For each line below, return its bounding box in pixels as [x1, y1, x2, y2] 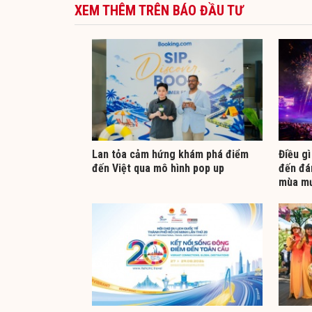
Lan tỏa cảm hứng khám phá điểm [92, 148, 249, 162]
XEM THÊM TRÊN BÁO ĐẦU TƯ [75, 1, 244, 19]
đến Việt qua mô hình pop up [92, 162, 224, 175]
